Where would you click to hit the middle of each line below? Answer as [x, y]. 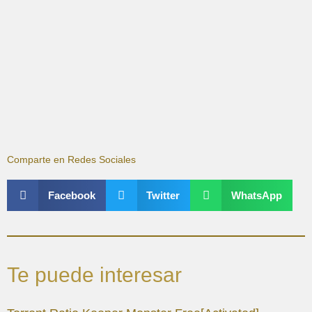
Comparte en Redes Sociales [71, 160]
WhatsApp [256, 196]
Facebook [71, 196]
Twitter [163, 196]
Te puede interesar [94, 275]
